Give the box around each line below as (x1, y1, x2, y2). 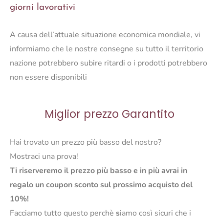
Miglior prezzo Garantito (44, 106, 175, 122)
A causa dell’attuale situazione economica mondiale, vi (10, 29, 200, 40)
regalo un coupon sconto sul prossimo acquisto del (10, 179, 193, 191)
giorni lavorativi (10, 3, 75, 13)
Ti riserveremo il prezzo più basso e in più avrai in (10, 165, 187, 176)
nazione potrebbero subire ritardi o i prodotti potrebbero (10, 57, 207, 68)
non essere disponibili (10, 71, 87, 83)
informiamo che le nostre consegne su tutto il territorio (10, 43, 203, 54)
